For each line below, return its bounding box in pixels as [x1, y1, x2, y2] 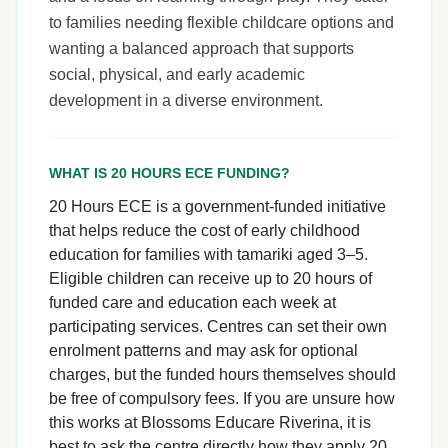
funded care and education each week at [49, 294, 336, 312]
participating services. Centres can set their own [49, 318, 387, 336]
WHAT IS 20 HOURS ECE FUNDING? [49, 165, 290, 182]
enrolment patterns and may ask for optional [49, 342, 358, 360]
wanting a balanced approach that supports [49, 40, 354, 58]
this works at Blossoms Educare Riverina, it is [49, 414, 371, 432]
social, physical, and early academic [49, 66, 305, 84]
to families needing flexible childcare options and [49, 14, 394, 32]
